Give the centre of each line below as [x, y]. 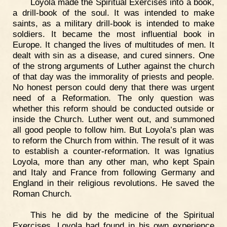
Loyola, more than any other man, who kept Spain [113, 162]
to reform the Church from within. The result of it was [113, 141]
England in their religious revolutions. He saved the [113, 183]
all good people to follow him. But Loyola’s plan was [113, 130]
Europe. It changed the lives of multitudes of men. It [113, 45]
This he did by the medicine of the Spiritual [122, 215]
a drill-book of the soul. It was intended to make [113, 13]
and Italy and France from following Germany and [113, 173]
